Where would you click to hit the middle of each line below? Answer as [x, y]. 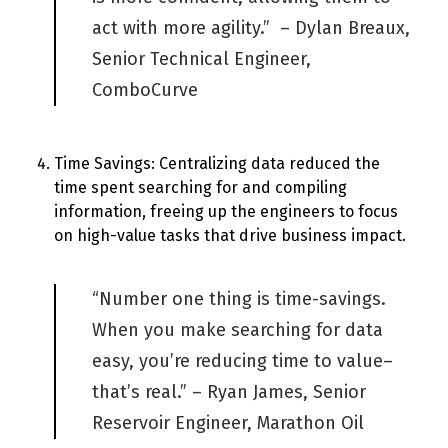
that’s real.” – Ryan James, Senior [229, 392]
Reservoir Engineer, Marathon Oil [228, 423]
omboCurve [150, 90]
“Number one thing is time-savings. [239, 299]
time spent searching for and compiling [200, 187]
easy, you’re [143, 361]
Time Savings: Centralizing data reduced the [217, 163]
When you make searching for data [237, 330]
